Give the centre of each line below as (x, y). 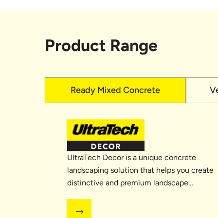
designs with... (91, 195)
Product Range (101, 45)
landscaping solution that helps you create (141, 170)
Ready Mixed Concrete (115, 90)
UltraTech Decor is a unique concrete (132, 157)
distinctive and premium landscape (128, 182)
